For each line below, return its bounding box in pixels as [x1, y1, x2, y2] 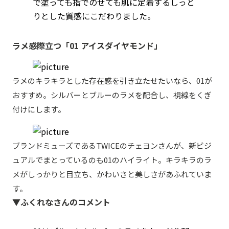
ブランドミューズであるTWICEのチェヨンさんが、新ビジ [12, 140, 212, 151]
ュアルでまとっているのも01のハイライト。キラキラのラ [12, 154, 212, 165]
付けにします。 [12, 103, 65, 114]
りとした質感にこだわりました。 [33, 9, 155, 22]
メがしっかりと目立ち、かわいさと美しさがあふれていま [12, 168, 212, 179]
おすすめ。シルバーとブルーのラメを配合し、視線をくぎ [12, 89, 212, 100]
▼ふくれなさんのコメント [12, 195, 110, 208]
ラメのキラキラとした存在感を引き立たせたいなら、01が [12, 75, 212, 86]
